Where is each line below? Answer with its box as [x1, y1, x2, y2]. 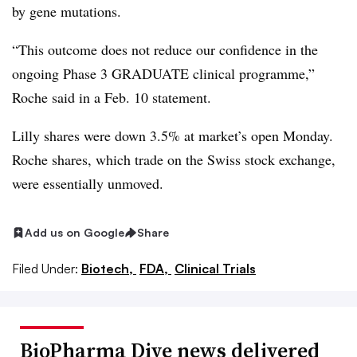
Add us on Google [25, 226, 124, 239]
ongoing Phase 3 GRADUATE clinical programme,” [12, 64, 315, 83]
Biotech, [81, 260, 136, 277]
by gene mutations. [12, 2, 121, 21]
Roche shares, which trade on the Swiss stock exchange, [12, 150, 335, 169]
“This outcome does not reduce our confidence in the [12, 40, 318, 59]
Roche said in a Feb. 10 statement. [12, 88, 211, 107]
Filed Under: [12, 260, 78, 277]
